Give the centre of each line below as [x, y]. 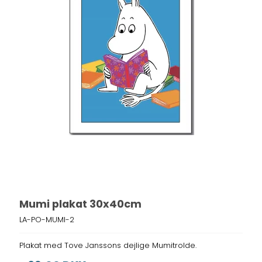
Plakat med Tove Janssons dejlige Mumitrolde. [108, 246]
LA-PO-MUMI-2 [47, 220]
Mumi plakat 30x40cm [81, 204]
